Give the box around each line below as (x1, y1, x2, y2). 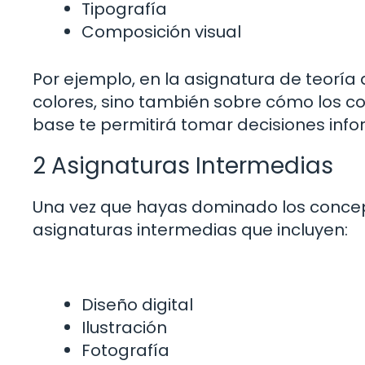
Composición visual (81, 20, 241, 44)
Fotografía (81, 338, 169, 362)
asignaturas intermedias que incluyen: (33, 218, 348, 242)
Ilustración (81, 315, 167, 339)
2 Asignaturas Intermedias (33, 150, 333, 182)
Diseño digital (81, 292, 193, 316)
